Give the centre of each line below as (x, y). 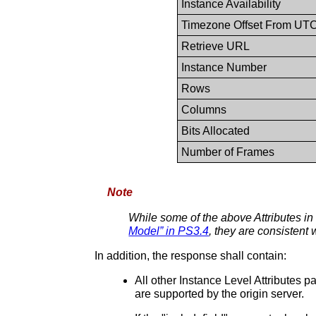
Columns (204, 109)
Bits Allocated (216, 130)
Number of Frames (228, 152)
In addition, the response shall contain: (191, 255)
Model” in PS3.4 (169, 231)
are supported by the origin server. (219, 293)
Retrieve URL (216, 46)
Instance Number (224, 67)
